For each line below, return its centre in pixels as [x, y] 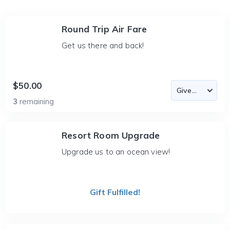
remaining [37, 101]
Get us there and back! [103, 45]
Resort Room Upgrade [111, 135]
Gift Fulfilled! [115, 192]
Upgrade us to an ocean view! [116, 152]
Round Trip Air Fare [104, 29]
